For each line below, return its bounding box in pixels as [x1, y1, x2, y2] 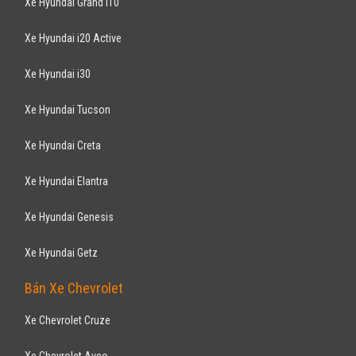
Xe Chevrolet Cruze [25, 314, 111, 327]
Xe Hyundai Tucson [25, 103, 111, 117]
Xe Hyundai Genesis [25, 211, 114, 224]
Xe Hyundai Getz [25, 246, 99, 260]
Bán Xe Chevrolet [25, 279, 124, 296]
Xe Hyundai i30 [25, 68, 91, 81]
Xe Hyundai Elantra [25, 175, 109, 188]
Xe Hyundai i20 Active [25, 32, 122, 45]
